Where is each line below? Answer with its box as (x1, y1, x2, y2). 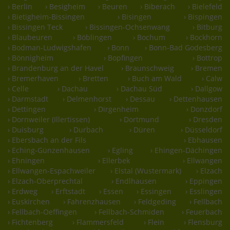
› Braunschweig (121, 63, 174, 73)
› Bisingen (117, 12, 151, 22)
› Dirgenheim (93, 104, 139, 114)
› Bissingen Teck (8, 22, 63, 32)
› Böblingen (73, 32, 112, 43)
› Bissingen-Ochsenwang (85, 22, 170, 32)
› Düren (129, 125, 155, 135)
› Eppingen (185, 176, 222, 186)
